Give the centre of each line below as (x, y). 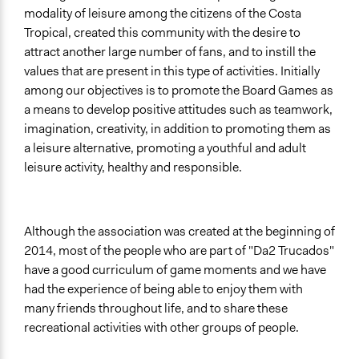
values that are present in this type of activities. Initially (172, 71)
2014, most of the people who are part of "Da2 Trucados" (179, 251)
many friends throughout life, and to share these (156, 309)
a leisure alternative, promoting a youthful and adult (165, 148)
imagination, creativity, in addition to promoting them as (177, 129)
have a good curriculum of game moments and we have (175, 270)
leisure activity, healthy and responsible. (133, 167)
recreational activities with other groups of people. (161, 328)
